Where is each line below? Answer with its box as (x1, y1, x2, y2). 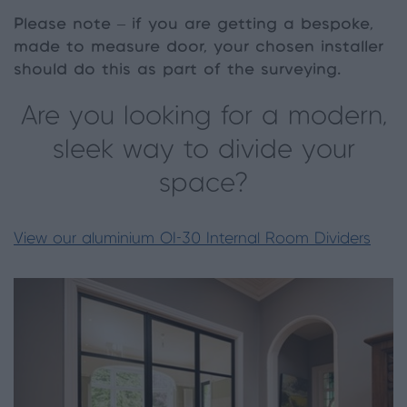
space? (159, 171, 248, 198)
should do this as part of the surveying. (14, 62, 341, 79)
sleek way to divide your (52, 137, 355, 164)
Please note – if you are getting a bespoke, (14, 16, 373, 34)
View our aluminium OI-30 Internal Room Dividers (14, 231, 371, 248)
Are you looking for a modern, (20, 104, 387, 131)
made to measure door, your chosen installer (14, 39, 383, 56)
